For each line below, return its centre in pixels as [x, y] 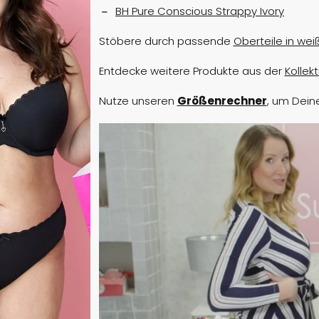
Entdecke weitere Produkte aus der [192, 71]
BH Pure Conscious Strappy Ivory [200, 11]
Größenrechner [222, 101]
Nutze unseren [138, 101]
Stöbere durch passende [166, 41]
